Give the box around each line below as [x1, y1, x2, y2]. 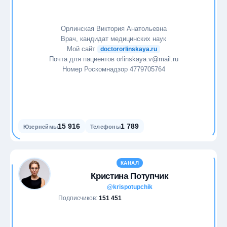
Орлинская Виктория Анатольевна [60, 24, 167, 32]
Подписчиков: [58, 195, 99, 202]
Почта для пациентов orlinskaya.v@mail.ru [49, 55, 178, 63]
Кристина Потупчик [91, 171, 169, 181]
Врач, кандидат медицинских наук [61, 34, 166, 43]
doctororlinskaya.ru [100, 45, 157, 53]
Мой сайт [67, 45, 97, 53]
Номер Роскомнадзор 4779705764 [62, 65, 165, 73]
